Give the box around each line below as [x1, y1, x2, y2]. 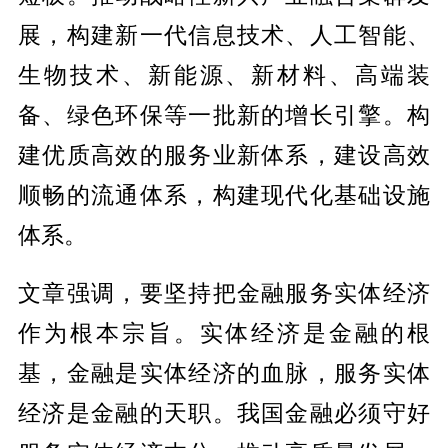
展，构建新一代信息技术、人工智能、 [17, 20, 431, 48]
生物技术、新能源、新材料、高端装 [17, 60, 431, 88]
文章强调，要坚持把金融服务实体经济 [17, 278, 431, 306]
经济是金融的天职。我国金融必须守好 [17, 398, 431, 426]
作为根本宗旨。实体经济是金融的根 [17, 318, 431, 346]
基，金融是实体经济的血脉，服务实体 [17, 358, 431, 386]
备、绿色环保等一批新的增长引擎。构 [17, 100, 431, 128]
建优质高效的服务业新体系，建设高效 [17, 140, 431, 168]
